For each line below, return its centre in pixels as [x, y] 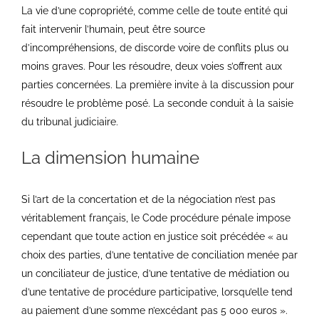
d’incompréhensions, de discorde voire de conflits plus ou [155, 48]
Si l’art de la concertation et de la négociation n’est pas [148, 199]
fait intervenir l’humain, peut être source [113, 30]
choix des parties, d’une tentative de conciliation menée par [159, 255]
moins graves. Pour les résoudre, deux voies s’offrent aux [152, 67]
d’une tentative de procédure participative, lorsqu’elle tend [157, 292]
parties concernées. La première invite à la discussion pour [158, 85]
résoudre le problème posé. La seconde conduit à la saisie [157, 104]
